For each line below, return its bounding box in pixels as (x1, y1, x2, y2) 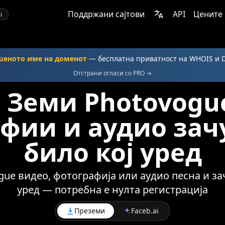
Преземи (74, 206, 105, 215)
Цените (193, 9, 222, 20)
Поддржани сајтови (68, 9, 145, 20)
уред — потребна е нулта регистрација (17, 183, 208, 196)
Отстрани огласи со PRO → (73, 69, 152, 77)
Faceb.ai (131, 206, 159, 215)
